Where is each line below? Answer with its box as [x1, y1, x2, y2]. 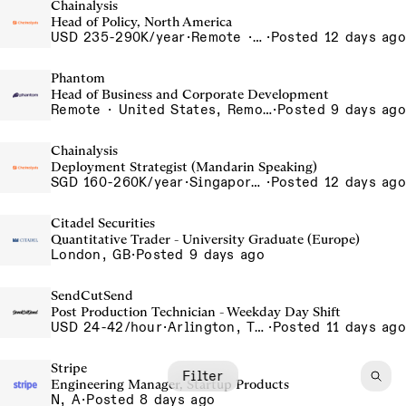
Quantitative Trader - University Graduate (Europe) [51, 231, 360, 247]
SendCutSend [51, 287, 133, 304]
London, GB [51, 246, 130, 263]
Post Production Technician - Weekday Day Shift [51, 304, 341, 320]
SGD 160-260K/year [51, 174, 184, 190]
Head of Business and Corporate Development [51, 86, 329, 102]
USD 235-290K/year [51, 29, 186, 45]
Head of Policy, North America [51, 14, 232, 30]
